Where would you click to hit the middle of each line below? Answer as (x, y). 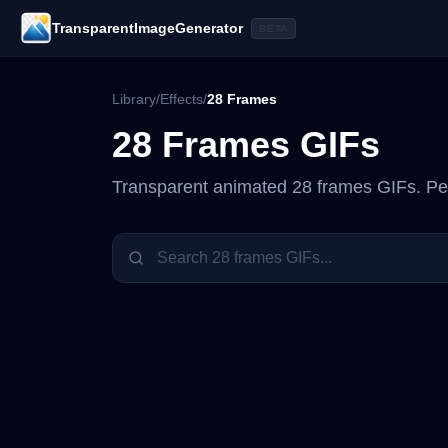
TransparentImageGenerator (147, 28)
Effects (181, 99)
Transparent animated (202, 187)
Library (134, 99)
